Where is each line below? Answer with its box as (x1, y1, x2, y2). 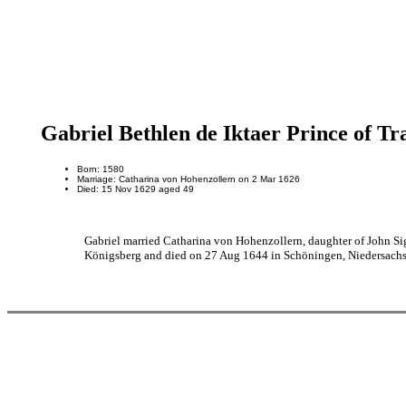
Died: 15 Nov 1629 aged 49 (76, 183, 194, 194)
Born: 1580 (76, 163, 124, 174)
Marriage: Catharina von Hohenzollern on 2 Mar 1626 (76, 173, 300, 184)
